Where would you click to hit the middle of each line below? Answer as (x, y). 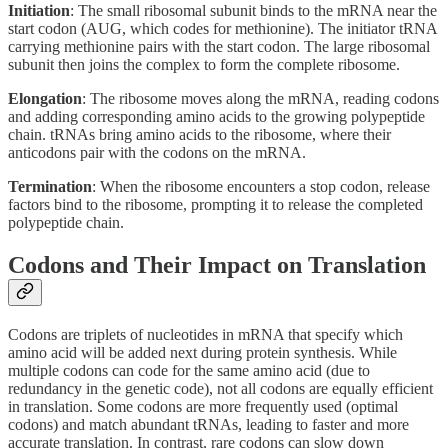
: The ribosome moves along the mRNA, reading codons (260, 99)
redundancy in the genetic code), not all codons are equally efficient (220, 389)
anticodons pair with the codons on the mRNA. (157, 153)
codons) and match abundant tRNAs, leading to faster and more (208, 425)
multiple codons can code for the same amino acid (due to (189, 371)
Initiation (39, 11)
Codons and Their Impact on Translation (217, 265)
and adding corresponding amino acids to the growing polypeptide (216, 117)
